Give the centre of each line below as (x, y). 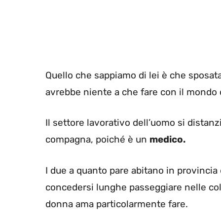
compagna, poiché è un (97, 140)
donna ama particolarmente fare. (117, 204)
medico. (167, 140)
